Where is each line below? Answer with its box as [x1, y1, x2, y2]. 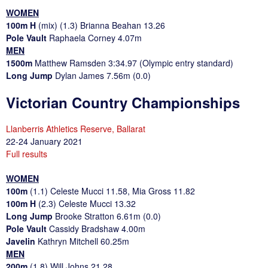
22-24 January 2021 [6, 135, 83, 147]
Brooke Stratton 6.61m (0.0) [55, 209, 161, 222]
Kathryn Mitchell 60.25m [38, 234, 129, 247]
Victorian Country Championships [6, 92, 240, 112]
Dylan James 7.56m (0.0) [55, 69, 151, 81]
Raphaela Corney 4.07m [49, 31, 142, 44]
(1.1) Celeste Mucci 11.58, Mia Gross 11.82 [30, 184, 195, 197]
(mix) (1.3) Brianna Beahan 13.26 [38, 19, 165, 31]
